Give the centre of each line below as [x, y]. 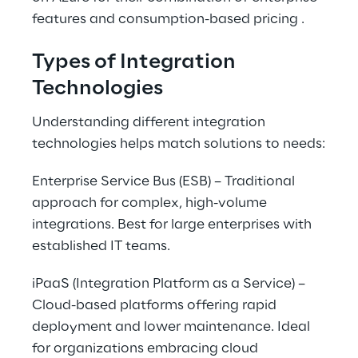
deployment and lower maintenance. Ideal [173, 327]
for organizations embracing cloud [147, 348]
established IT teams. [101, 246]
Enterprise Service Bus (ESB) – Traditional [165, 181]
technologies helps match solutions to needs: [179, 144]
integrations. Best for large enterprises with [173, 225]
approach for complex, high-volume [151, 203]
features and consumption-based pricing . [168, 19]
